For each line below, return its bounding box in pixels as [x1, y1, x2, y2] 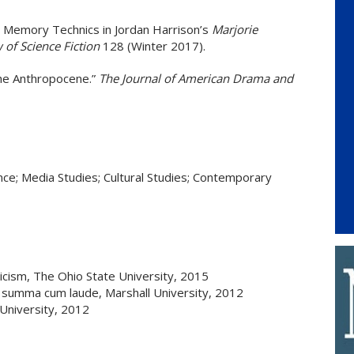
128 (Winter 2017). [100, 38, 205, 54]
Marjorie [212, 21, 258, 37]
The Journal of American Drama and [96, 70, 293, 86]
